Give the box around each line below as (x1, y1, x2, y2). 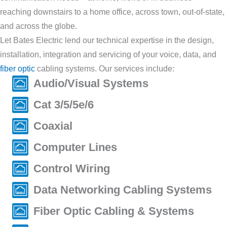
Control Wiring (33, 162, 110, 175)
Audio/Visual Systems (33, 77, 148, 90)
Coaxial (33, 119, 72, 132)
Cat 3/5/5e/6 (33, 98, 94, 111)
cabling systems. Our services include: (35, 63, 174, 73)
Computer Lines (33, 140, 117, 154)
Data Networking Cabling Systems (33, 183, 212, 196)
